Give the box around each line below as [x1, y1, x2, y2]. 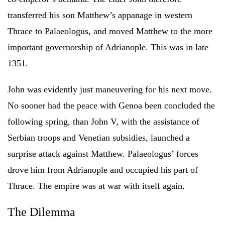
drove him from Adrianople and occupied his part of [8, 164, 198, 175]
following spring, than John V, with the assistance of [8, 116, 199, 127]
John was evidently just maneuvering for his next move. [8, 84, 212, 94]
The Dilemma [8, 205, 75, 218]
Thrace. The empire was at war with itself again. [8, 180, 185, 191]
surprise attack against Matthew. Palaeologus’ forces [8, 148, 198, 159]
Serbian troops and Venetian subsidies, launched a [8, 132, 190, 143]
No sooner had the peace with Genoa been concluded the [8, 100, 215, 110]
